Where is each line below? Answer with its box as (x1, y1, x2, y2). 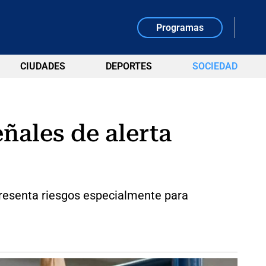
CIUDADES (20, 61, 65, 72)
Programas (156, 21, 204, 33)
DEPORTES (105, 61, 152, 72)
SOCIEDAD (192, 61, 237, 72)
